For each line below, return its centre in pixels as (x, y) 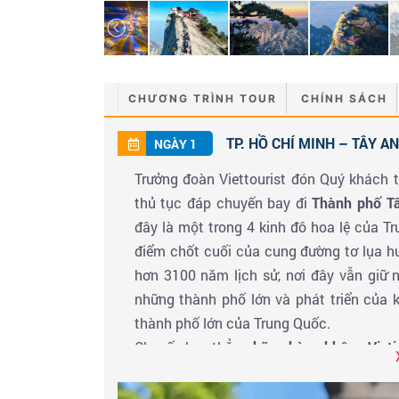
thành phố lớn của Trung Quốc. (232, 322)
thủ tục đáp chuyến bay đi (223, 202)
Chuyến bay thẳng (193, 346)
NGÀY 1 (175, 143)
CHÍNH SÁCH (344, 98)
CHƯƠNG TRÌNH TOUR (203, 98)
